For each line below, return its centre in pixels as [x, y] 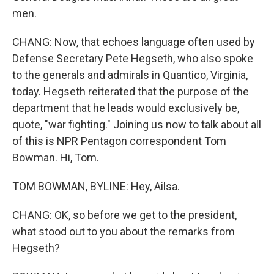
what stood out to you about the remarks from [124, 231]
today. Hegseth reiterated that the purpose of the [131, 91]
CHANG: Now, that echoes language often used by [134, 42]
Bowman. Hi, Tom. [56, 157]
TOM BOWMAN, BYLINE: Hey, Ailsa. [96, 186]
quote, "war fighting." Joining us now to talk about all [137, 124]
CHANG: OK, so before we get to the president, [124, 215]
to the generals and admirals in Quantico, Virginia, [130, 75]
